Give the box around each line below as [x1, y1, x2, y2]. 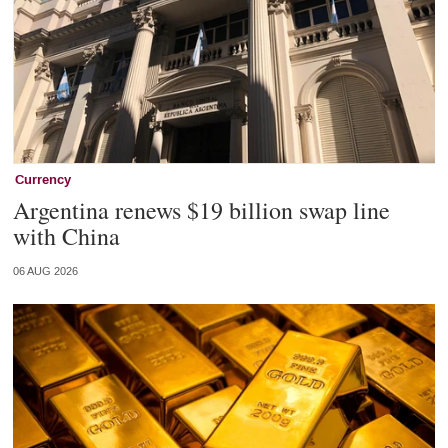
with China [12, 220, 120, 253]
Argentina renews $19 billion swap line [12, 194, 390, 227]
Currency [14, 171, 71, 190]
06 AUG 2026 [12, 265, 78, 279]
